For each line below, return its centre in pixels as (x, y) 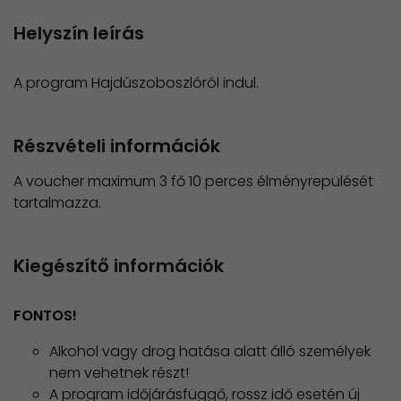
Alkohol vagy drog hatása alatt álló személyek (210, 351)
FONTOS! (45, 315)
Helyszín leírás (79, 33)
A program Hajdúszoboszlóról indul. (136, 82)
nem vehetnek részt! (119, 372)
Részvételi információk (117, 145)
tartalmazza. (57, 202)
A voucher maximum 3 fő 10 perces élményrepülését (193, 181)
